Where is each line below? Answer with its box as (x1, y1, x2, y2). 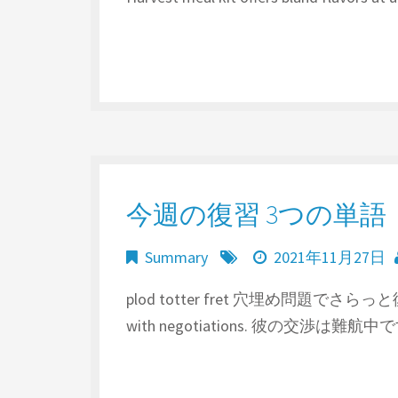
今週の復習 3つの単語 (126, 197, 386, 231)
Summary (145, 247, 208, 267)
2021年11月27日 (274, 247, 386, 267)
